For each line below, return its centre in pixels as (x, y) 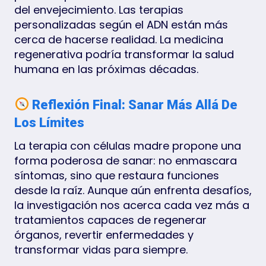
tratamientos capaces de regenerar (110, 220)
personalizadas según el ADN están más (121, 24)
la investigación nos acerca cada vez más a (132, 205)
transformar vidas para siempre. (101, 249)
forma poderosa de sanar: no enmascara (126, 160)
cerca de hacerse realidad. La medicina (119, 39)
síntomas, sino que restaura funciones (117, 175)
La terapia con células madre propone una (128, 145)
